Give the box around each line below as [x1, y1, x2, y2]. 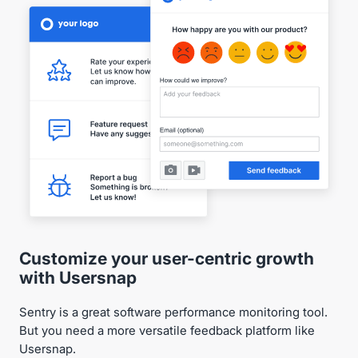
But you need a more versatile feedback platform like [19, 323, 315, 338]
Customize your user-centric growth [19, 248, 314, 268]
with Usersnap [19, 267, 137, 288]
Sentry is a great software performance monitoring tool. [19, 304, 328, 320]
